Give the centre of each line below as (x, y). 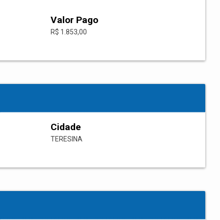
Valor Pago (74, 20)
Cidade (66, 127)
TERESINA (67, 139)
